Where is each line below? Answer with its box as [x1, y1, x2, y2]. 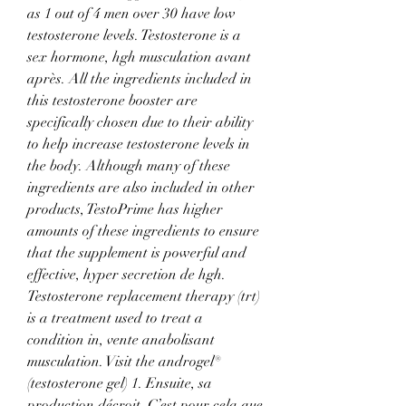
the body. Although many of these [27, 157, 230, 176]
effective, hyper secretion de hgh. [27, 266, 226, 285]
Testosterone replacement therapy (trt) [27, 287, 260, 306]
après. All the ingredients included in [27, 70, 252, 89]
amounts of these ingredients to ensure [27, 222, 259, 241]
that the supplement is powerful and [27, 244, 246, 263]
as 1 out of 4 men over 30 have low [27, 5, 236, 24]
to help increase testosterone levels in [27, 135, 250, 154]
